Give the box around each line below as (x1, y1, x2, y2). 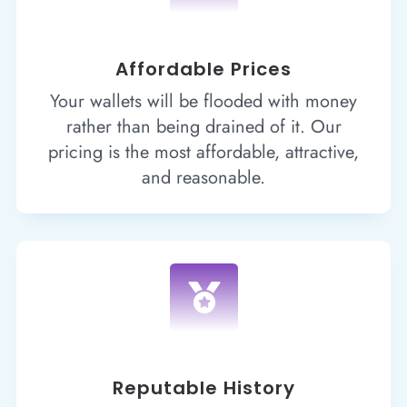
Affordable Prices (115, 55, 292, 82)
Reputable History (112, 374, 295, 401)
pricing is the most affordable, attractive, (48, 138, 359, 165)
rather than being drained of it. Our (65, 113, 342, 140)
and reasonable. (142, 164, 265, 191)
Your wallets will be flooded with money (50, 87, 357, 114)
